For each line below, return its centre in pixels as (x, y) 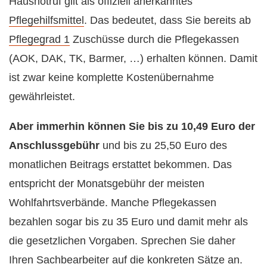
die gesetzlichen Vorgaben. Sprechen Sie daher (122, 241)
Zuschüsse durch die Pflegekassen (154, 40)
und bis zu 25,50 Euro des (163, 146)
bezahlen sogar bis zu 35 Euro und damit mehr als (128, 222)
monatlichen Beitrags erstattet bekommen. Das (120, 165)
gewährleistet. (42, 97)
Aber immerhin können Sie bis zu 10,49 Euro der (132, 127)
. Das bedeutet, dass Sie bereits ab (167, 21)
